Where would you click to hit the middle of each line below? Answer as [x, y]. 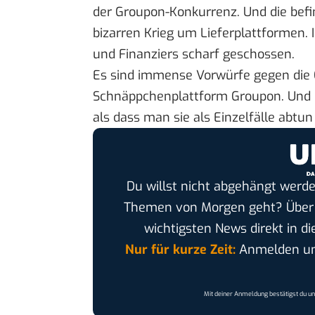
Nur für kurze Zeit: [180, 249]
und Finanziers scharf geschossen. [194, 54]
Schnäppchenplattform [162, 97]
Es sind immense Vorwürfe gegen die [203, 76]
